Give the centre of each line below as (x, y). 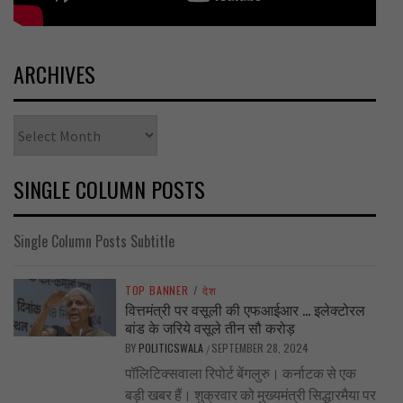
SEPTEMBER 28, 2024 (260, 348)
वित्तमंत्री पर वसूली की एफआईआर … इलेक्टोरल (245, 310)
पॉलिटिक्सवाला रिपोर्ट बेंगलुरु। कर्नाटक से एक (240, 374)
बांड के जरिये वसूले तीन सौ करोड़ (210, 328)
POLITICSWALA (172, 348)
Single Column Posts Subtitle (94, 242)
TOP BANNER (157, 291)
